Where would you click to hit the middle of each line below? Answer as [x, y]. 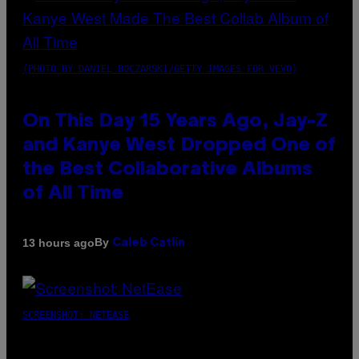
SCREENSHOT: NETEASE [76, 315]
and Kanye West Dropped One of [179, 146]
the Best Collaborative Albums [167, 170]
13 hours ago [58, 242]
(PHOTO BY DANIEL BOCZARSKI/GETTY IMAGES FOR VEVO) [160, 69]
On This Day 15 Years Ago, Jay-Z [175, 122]
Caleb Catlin [149, 244]
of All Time [73, 194]
